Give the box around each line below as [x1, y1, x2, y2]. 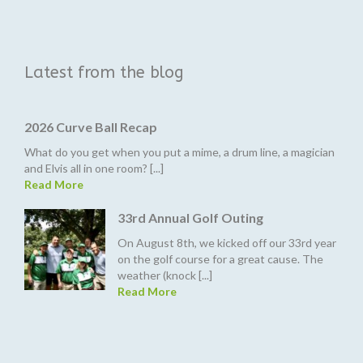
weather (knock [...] [117, 268, 212, 282]
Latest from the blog [24, 63, 184, 82]
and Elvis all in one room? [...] [24, 161, 164, 175]
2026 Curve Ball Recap [24, 119, 157, 135]
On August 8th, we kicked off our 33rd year [117, 236, 336, 250]
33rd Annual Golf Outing [117, 210, 263, 225]
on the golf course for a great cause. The [117, 252, 323, 266]
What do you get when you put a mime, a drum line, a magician [24, 145, 335, 159]
